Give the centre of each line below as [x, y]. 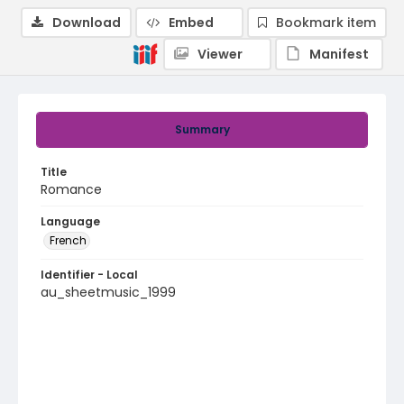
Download [87, 23]
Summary [202, 129]
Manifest [339, 54]
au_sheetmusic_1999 [108, 292]
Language [70, 221]
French [68, 240]
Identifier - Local [89, 275]
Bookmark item [326, 23]
